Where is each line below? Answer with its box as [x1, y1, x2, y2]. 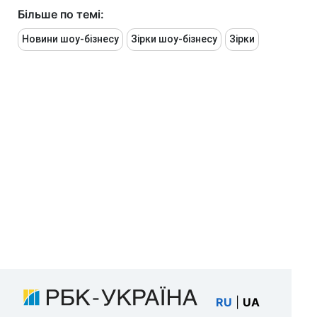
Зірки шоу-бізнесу [131, 33, 217, 45]
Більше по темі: [18, 7, 104, 22]
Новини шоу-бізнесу [22, 33, 119, 45]
